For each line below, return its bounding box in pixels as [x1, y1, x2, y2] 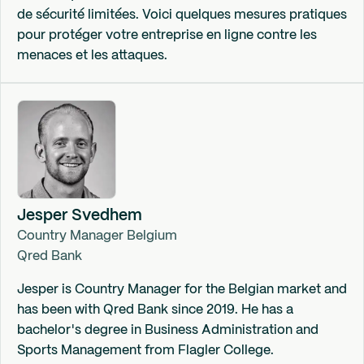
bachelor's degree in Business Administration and [17, 324, 318, 336]
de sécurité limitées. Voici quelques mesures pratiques [17, 9, 347, 21]
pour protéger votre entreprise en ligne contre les [17, 29, 317, 41]
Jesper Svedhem [17, 209, 142, 223]
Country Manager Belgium [17, 230, 177, 242]
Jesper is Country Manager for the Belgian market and [17, 284, 347, 296]
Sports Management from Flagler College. [17, 344, 274, 357]
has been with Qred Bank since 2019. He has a [17, 304, 293, 316]
